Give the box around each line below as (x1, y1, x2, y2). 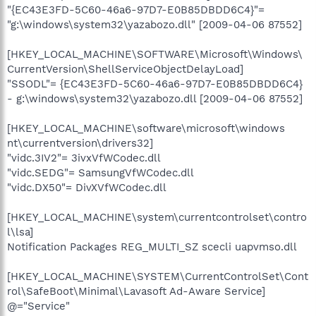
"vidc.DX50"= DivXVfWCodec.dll (7, 181, 166, 194)
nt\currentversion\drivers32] (7, 136, 153, 150)
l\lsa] (7, 225, 33, 238)
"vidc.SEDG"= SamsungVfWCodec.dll (7, 166, 194, 179)
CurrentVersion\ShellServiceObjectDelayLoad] (7, 62, 243, 75)
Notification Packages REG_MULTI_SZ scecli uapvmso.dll (7, 240, 297, 253)
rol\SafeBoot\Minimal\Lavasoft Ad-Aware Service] (7, 284, 265, 298)
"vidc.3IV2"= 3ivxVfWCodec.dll (7, 151, 161, 164)
